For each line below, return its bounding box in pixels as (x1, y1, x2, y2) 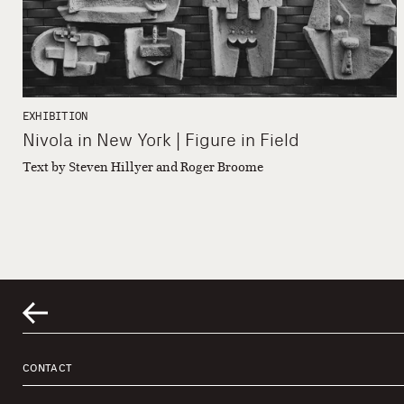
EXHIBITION (23, 110, 88, 124)
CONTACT (23, 362, 73, 375)
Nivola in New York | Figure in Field (23, 129, 299, 151)
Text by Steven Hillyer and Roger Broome (23, 160, 263, 176)
